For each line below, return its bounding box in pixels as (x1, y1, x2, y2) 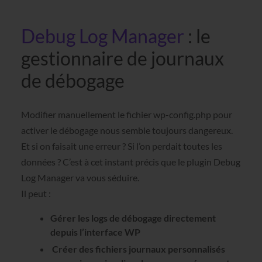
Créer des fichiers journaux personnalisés (50, 243, 225, 254)
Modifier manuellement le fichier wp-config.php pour (20, 109, 232, 120)
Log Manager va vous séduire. (20, 172, 139, 184)
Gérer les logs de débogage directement (50, 212, 216, 223)
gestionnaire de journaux (20, 47, 224, 70)
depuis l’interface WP (50, 226, 140, 237)
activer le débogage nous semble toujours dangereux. (20, 125, 233, 136)
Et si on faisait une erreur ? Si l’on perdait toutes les (20, 140, 222, 152)
